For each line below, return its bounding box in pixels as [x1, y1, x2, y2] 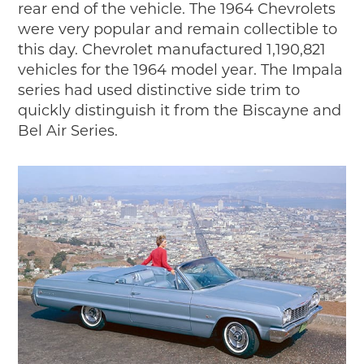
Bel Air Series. [18, 121, 119, 140]
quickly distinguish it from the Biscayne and [18, 101, 342, 119]
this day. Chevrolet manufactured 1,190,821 [18, 40, 327, 58]
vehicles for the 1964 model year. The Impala [18, 60, 344, 79]
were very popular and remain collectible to [18, 19, 338, 38]
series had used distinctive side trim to [18, 80, 301, 99]
